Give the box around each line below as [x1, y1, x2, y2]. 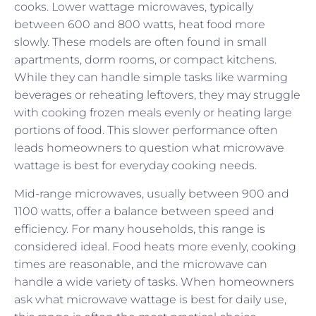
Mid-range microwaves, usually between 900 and [14, 186, 289, 200]
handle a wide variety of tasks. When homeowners [14, 274, 294, 288]
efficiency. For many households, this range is [14, 221, 265, 236]
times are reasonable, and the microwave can [14, 257, 267, 271]
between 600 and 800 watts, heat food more [14, 18, 265, 32]
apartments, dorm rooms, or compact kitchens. [14, 53, 276, 67]
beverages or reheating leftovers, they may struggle [14, 88, 300, 102]
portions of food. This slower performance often [14, 123, 278, 138]
